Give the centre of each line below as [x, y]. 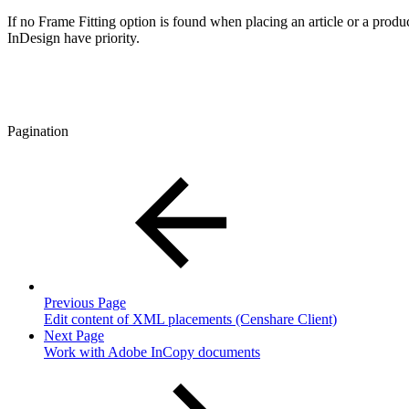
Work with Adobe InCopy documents [152, 351]
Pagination [38, 131]
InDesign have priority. [73, 37]
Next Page [74, 335]
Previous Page [85, 302]
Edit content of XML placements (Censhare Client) [190, 319]
